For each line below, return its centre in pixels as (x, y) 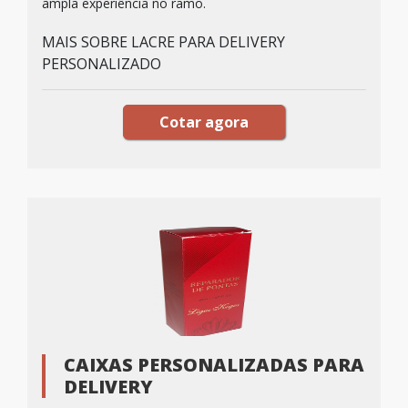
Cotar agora (204, 122)
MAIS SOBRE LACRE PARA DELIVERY (163, 42)
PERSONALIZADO (102, 64)
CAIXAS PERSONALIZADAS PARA (214, 365)
